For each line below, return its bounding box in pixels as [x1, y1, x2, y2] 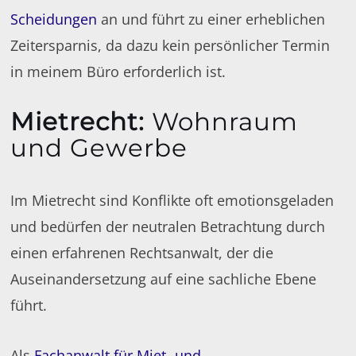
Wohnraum [145, 106, 299, 137]
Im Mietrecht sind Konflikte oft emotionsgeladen [10, 190, 335, 210]
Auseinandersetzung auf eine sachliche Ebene [10, 269, 317, 288]
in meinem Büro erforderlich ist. [10, 61, 226, 81]
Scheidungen [10, 9, 98, 29]
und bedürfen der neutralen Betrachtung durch [10, 216, 326, 236]
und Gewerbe [10, 132, 188, 163]
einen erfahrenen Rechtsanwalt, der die [10, 242, 274, 262]
